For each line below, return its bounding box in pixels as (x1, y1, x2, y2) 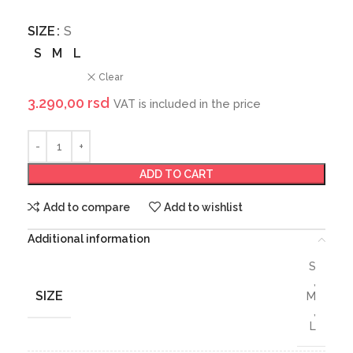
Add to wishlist (164, 200, 243, 214)
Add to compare (43, 200, 130, 214)
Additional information (28, 232, 150, 246)
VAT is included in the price (113, 97, 261, 111)
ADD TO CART (139, 168, 214, 181)
